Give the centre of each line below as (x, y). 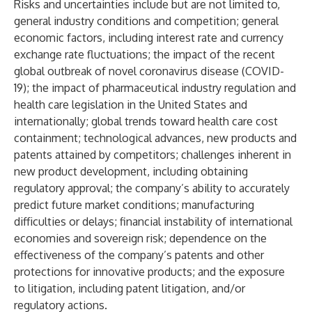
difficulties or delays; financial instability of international (153, 221)
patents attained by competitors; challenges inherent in (153, 155)
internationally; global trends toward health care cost (146, 121)
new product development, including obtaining (131, 171)
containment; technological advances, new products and (155, 138)
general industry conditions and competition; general (146, 21)
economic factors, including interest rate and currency (149, 38)
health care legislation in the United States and (131, 104)
